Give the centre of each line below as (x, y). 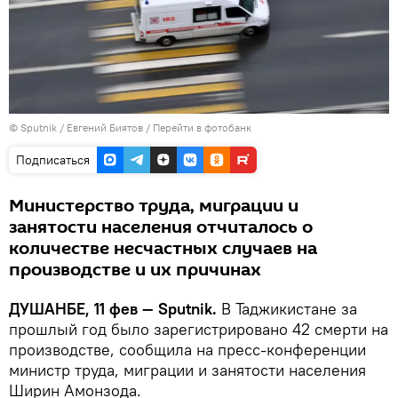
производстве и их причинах (135, 270)
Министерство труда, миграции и (154, 206)
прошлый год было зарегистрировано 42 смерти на (199, 329)
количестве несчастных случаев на (163, 248)
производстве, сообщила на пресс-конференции (187, 349)
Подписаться (53, 159)
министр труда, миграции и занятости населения (187, 370)
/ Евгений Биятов (101, 127)
